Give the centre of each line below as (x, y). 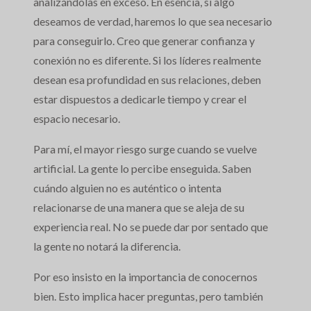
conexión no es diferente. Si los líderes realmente (147, 60)
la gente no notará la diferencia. (107, 246)
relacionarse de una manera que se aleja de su (139, 208)
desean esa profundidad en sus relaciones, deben (147, 80)
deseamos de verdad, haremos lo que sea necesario (153, 22)
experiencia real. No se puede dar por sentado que (151, 227)
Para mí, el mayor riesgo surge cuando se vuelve (145, 149)
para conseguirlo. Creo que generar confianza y (144, 41)
